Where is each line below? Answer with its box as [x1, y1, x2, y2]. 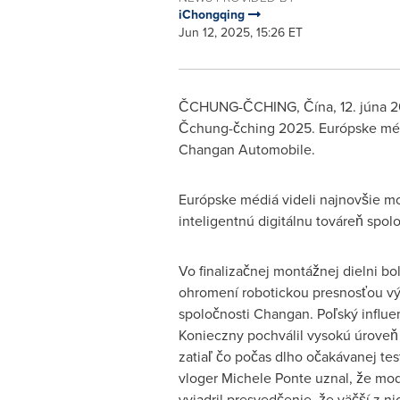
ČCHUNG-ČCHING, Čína [178, 96, 333, 117]
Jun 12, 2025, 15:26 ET [178, 23, 303, 42]
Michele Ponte [221, 368, 312, 388]
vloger [178, 368, 221, 388]
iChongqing [178, 5, 248, 24]
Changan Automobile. [178, 139, 315, 160]
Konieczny [178, 325, 244, 346]
